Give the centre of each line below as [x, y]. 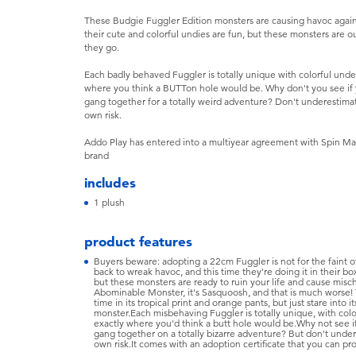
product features [139, 241]
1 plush [109, 203]
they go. [102, 47]
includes [110, 182]
